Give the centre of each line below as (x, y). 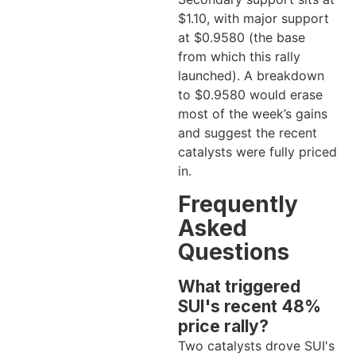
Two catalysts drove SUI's (256, 345)
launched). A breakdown (251, 76)
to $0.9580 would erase (250, 95)
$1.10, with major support (253, 19)
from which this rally (239, 57)
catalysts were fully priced (257, 152)
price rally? (223, 326)
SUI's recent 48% (250, 306)
